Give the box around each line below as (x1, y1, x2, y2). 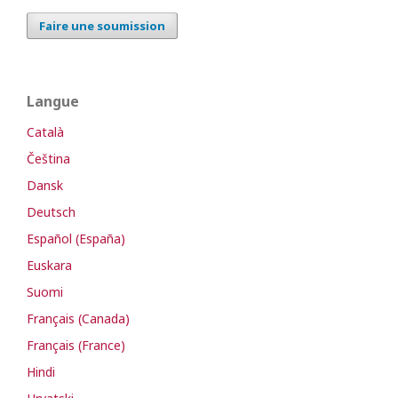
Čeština (27, 150, 70, 168)
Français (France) (27, 337, 125, 354)
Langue (27, 92, 79, 112)
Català (27, 123, 64, 141)
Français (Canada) (27, 310, 130, 328)
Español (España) (27, 230, 125, 248)
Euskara (27, 257, 72, 275)
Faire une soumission (39, 18, 165, 35)
